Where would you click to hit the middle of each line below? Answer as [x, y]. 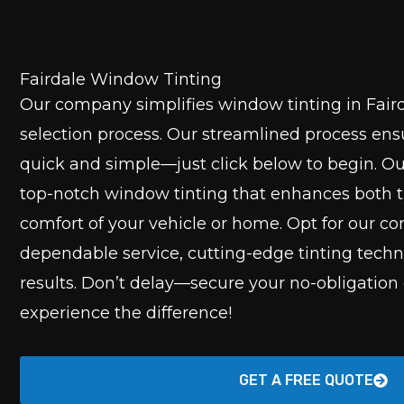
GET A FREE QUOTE [306, 381]
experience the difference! [126, 312]
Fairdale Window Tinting [121, 79]
